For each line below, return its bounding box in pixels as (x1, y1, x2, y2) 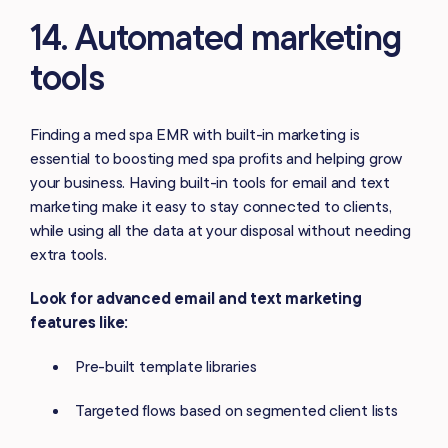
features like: (30, 311, 129, 332)
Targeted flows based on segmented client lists (75, 399, 398, 420)
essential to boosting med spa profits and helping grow (30, 147, 403, 168)
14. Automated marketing (30, 13, 402, 59)
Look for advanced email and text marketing (30, 287, 362, 308)
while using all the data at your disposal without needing (30, 219, 411, 240)
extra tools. (30, 243, 107, 264)
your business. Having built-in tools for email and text (30, 171, 390, 192)
